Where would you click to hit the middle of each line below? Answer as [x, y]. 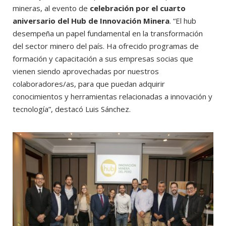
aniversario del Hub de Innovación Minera [91, 21]
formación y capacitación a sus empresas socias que [103, 59]
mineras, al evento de [51, 8]
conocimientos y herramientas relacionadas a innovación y [112, 97]
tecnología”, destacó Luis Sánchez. [72, 109]
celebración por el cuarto [138, 8]
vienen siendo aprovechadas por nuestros [86, 71]
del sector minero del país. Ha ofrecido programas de [106, 46]
